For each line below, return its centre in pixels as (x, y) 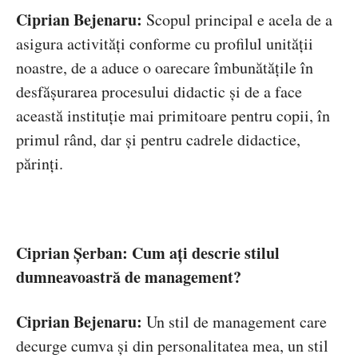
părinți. (40, 164)
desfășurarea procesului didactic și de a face (159, 92)
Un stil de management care (235, 322)
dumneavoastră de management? (129, 277)
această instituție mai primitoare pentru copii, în (173, 116)
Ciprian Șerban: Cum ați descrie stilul (148, 253)
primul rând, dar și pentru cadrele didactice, (158, 140)
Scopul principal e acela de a (237, 20)
